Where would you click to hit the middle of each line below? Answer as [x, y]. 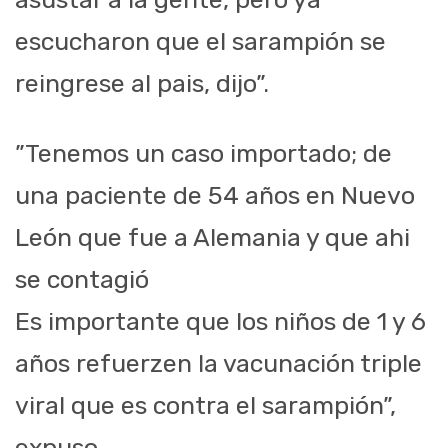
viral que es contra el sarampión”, [205, 406]
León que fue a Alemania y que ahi [212, 238]
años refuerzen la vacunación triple [218, 364]
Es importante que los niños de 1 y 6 [220, 322]
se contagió [82, 280]
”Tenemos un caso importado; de [203, 154]
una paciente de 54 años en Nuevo [215, 196]
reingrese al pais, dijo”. [142, 84]
